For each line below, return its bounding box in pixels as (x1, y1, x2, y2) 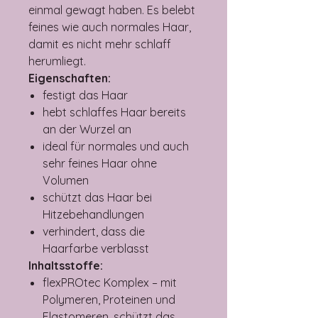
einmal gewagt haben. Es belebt (28, 2, 195, 17)
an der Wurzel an (43, 121, 131, 136)
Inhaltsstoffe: (28, 258, 103, 273)
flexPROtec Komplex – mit (43, 275, 177, 290)
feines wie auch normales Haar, (28, 19, 191, 34)
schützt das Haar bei (43, 190, 152, 204)
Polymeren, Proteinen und (43, 292, 175, 307)
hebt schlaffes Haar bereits (43, 104, 186, 119)
